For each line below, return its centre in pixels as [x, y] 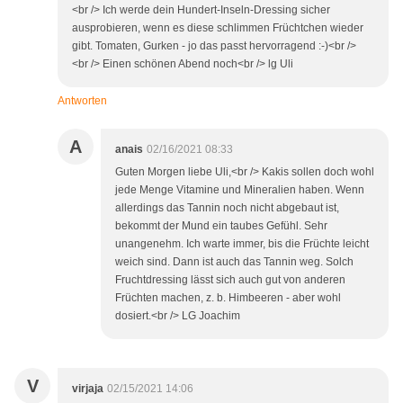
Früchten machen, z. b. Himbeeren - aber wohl [228, 298]
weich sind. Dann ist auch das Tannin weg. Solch [234, 262]
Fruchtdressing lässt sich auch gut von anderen [230, 280]
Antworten [82, 101]
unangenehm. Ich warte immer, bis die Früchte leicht [242, 244]
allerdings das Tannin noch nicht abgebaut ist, [227, 208]
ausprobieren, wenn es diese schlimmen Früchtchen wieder [218, 28]
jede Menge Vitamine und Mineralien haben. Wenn [240, 190]
